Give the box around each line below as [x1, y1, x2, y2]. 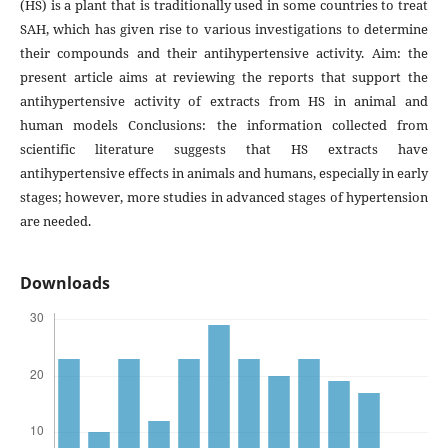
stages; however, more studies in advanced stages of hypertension [19, 188, 429, 207]
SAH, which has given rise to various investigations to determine [19, 20, 429, 39]
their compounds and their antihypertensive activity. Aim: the [19, 44, 429, 63]
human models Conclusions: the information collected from [19, 116, 429, 135]
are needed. [19, 212, 91, 231]
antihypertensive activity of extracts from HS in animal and [19, 92, 429, 111]
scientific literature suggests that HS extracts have [19, 140, 429, 159]
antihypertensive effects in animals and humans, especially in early [19, 164, 429, 183]
